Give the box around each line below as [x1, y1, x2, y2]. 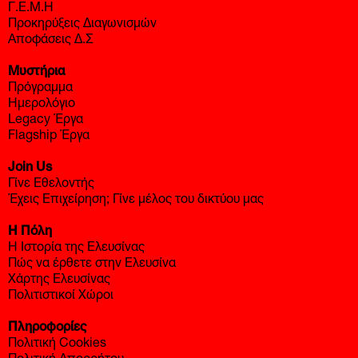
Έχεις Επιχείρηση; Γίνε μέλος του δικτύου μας [8, 194, 264, 208]
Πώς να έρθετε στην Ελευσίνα [8, 258, 176, 272]
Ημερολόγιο [8, 98, 75, 112]
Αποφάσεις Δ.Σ [8, 34, 93, 48]
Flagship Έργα [8, 130, 89, 144]
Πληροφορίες [8, 322, 87, 336]
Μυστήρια [8, 66, 66, 80]
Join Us [8, 162, 52, 176]
